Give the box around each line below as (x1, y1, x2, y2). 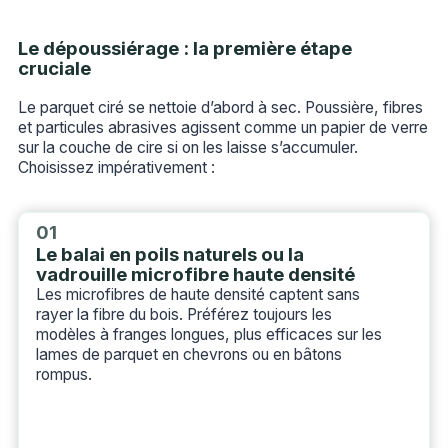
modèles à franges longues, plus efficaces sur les (35, 325, 382, 345)
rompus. (35, 365, 92, 385)
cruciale (17, 57, 91, 81)
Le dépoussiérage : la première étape (17, 37, 352, 61)
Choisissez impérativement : (17, 157, 215, 177)
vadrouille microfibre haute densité (35, 263, 355, 287)
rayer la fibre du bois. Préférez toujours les (35, 305, 332, 325)
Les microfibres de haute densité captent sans (35, 285, 360, 305)
